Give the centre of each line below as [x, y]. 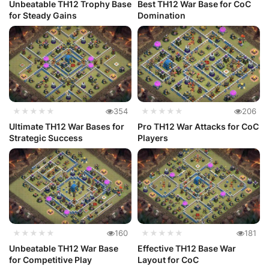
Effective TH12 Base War [187, 248]
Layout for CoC [168, 259]
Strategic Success [46, 138]
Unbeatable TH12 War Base [64, 248]
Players [153, 138]
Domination [162, 16]
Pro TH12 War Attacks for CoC [198, 126]
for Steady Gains [43, 16]
